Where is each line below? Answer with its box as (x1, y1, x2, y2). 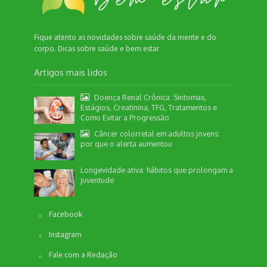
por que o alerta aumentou (80, 139, 173, 149)
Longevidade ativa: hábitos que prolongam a (80, 164, 234, 175)
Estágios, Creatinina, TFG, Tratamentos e (80, 103, 218, 113)
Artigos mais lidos (33, 66, 107, 79)
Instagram (48, 229, 82, 240)
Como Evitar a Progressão (80, 113, 170, 123)
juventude (80, 175, 114, 185)
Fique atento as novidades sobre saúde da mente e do (33, 32, 216, 43)
